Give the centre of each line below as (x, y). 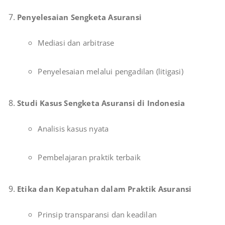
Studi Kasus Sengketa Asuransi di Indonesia (101, 103)
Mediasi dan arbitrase (76, 43)
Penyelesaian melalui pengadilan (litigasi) (110, 72)
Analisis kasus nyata (73, 129)
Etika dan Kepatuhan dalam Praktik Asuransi (104, 189)
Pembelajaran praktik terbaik (89, 157)
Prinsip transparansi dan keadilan (97, 215)
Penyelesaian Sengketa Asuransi (79, 17)
